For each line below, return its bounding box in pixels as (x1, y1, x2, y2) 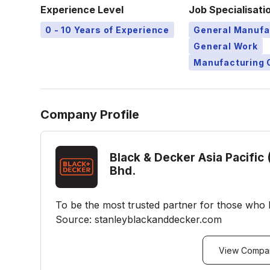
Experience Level (40, 4, 124, 16)
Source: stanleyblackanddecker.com (55, 213, 222, 225)
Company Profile (40, 107, 140, 122)
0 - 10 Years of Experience (45, 25, 170, 35)
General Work (193, 41, 258, 51)
